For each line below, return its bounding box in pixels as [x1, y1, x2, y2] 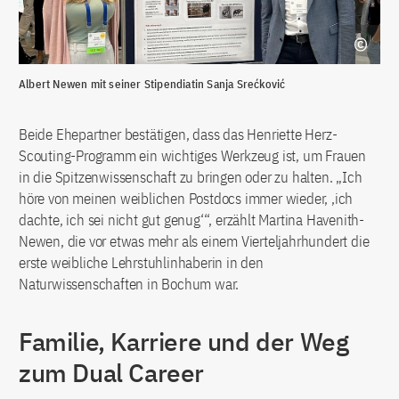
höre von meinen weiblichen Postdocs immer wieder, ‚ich [19, 189, 354, 209]
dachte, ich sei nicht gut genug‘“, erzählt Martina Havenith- [19, 210, 364, 231]
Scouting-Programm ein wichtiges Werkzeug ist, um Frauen [19, 146, 366, 167]
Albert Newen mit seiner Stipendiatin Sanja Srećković [19, 77, 286, 93]
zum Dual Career [19, 356, 205, 390]
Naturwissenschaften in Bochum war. [19, 274, 240, 295]
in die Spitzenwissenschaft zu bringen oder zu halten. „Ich [19, 167, 362, 188]
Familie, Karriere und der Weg [19, 325, 349, 359]
